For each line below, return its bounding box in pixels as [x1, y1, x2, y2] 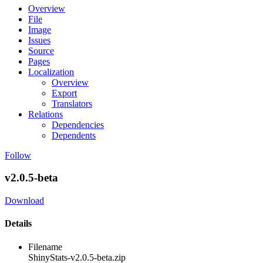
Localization [28, 66, 74, 77]
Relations [28, 109, 63, 119]
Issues [28, 35, 50, 45]
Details [5, 218, 32, 229]
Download [5, 195, 44, 206]
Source [28, 45, 54, 56]
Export [52, 87, 77, 98]
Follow [5, 150, 31, 160]
